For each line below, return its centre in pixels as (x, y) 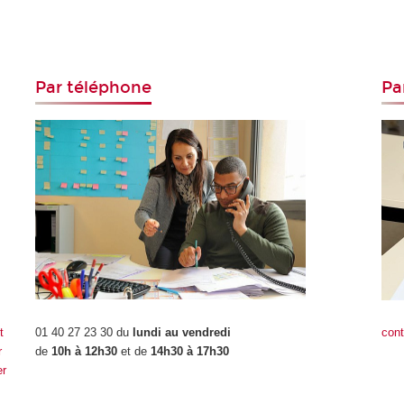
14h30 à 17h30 (190, 351)
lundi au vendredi (182, 332)
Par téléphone (94, 88)
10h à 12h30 (85, 351)
